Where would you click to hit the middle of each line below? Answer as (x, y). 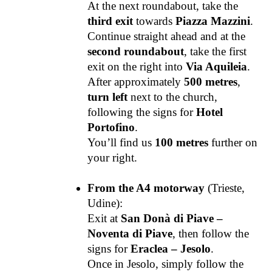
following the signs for (142, 112)
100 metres (182, 142)
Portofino (111, 127)
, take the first (216, 51)
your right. (113, 157)
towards (155, 21)
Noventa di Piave (130, 233)
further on (233, 142)
